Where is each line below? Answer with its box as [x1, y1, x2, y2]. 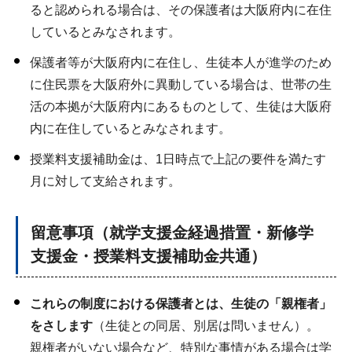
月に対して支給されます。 [30, 174, 181, 189]
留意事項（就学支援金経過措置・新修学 [31, 224, 313, 242]
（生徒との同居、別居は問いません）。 [93, 319, 319, 333]
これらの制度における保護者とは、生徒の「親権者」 [30, 297, 332, 311]
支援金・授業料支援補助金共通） [31, 247, 266, 266]
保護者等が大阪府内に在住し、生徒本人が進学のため [30, 56, 332, 70]
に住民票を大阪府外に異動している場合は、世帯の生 [30, 78, 332, 92]
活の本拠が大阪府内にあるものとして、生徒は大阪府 [30, 100, 332, 114]
